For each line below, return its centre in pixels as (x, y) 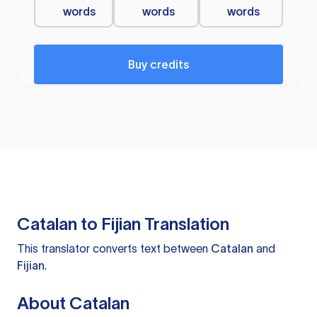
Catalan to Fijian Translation (123, 224)
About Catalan (73, 304)
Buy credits (158, 65)
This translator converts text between (114, 249)
